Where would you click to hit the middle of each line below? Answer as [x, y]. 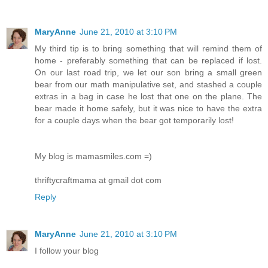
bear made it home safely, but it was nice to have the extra [148, 109]
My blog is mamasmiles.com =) [93, 156]
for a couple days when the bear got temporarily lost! [134, 121]
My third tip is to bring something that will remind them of [148, 49]
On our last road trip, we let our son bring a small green [148, 73]
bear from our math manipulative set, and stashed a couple [148, 85]
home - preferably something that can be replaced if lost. [148, 61]
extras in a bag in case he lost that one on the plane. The [148, 97]
